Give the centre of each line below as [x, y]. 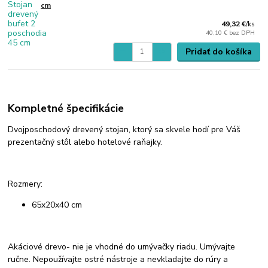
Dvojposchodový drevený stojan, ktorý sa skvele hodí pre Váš [124, 129]
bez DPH [242, 33]
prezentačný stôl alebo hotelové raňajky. [85, 142]
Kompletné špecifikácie [66, 108]
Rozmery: [25, 184]
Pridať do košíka [218, 51]
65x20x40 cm [57, 205]
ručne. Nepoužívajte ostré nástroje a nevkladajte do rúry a [118, 259]
